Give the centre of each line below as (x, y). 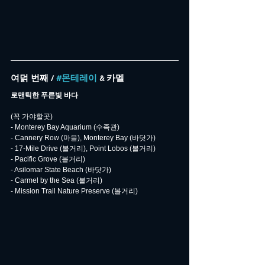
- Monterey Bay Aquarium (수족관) (65, 127)
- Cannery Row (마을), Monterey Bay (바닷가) (83, 138)
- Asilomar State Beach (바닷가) (61, 170)
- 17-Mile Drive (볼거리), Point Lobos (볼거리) (83, 149)
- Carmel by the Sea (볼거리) (56, 181)
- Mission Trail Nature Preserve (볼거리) (74, 191)
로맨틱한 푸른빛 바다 (44, 96)
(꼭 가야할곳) (32, 117)
